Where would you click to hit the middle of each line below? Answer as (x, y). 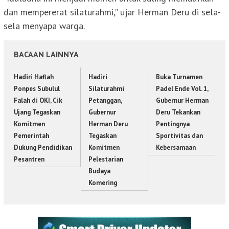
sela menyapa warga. (44, 26)
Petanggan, (105, 101)
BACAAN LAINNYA (46, 54)
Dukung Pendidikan (43, 148)
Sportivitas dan (179, 136)
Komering (103, 183)
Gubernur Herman (182, 101)
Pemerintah (31, 136)
